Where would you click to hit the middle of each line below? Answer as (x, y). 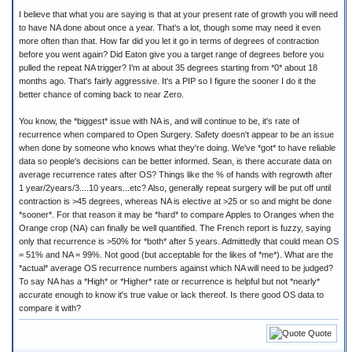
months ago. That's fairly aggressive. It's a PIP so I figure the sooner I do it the (167, 81)
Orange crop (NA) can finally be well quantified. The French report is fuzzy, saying (175, 228)
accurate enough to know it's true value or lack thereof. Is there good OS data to (171, 295)
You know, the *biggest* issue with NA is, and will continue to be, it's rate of (159, 121)
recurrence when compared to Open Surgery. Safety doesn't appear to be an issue (176, 134)
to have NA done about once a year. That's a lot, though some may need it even (170, 27)
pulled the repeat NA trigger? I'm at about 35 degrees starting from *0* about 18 (168, 68)
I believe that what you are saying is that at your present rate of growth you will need (178, 14)
